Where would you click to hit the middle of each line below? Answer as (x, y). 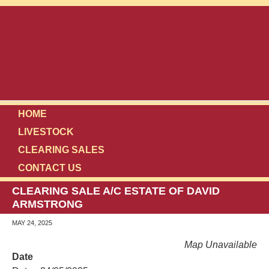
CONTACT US (50, 168)
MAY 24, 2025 (32, 223)
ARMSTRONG (47, 204)
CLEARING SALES (61, 150)
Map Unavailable (221, 245)
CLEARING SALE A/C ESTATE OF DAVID (116, 191)
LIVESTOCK (46, 132)
